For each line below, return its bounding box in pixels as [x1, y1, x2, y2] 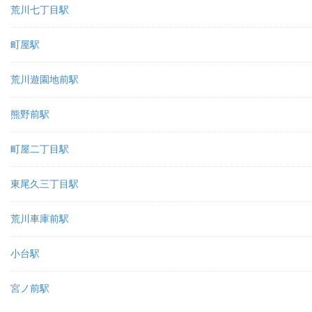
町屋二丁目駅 [10, 143, 69, 155]
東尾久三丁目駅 [10, 178, 79, 189]
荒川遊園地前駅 [10, 74, 79, 85]
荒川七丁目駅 [10, 4, 69, 15]
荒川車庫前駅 [10, 213, 69, 224]
